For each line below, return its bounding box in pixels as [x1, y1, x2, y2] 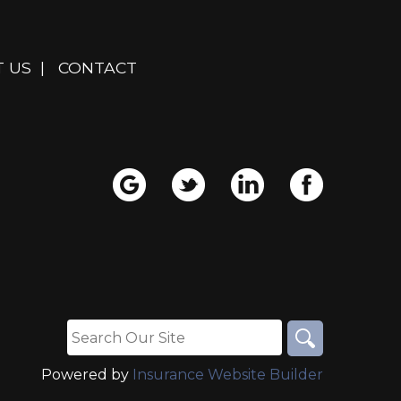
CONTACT [58, 58, 137, 77]
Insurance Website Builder [132, 365, 323, 383]
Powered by [41, 365, 132, 383]
